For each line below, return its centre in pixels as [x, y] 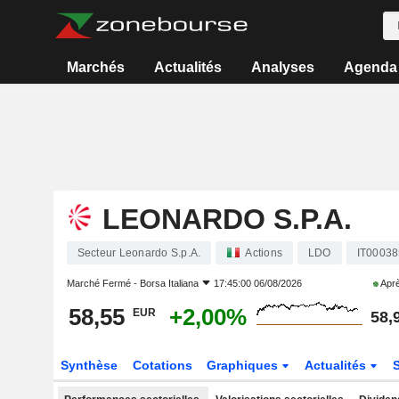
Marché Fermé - [103, 283]
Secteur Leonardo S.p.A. [139, 253]
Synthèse [89, 365]
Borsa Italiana [169, 283]
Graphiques [244, 365]
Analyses [282, 67]
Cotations [162, 365]
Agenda [370, 67]
